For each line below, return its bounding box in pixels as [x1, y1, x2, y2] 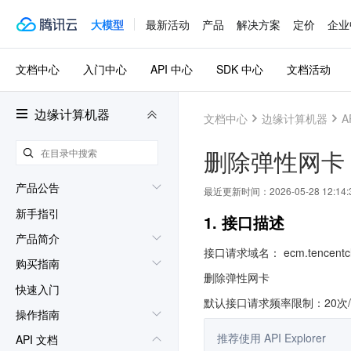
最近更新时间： [204, 184, 270, 197]
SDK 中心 [216, 61, 263, 78]
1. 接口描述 [204, 211, 284, 233]
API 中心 [150, 61, 193, 78]
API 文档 [16, 331, 58, 348]
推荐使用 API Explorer [217, 330, 326, 346]
